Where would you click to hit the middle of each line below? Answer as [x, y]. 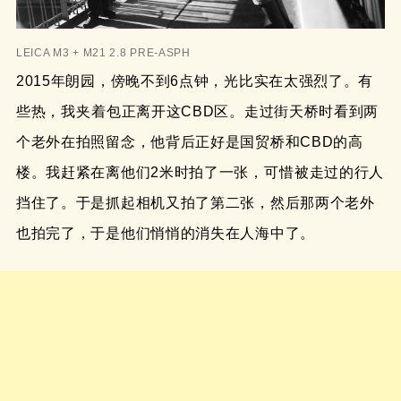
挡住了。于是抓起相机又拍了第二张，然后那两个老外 [195, 202]
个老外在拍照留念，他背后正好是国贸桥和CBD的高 [189, 141]
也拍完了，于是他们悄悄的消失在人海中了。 [165, 233]
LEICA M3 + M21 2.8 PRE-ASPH [103, 52]
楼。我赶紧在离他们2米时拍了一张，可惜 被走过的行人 [200, 172]
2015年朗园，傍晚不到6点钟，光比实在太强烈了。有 [195, 81]
